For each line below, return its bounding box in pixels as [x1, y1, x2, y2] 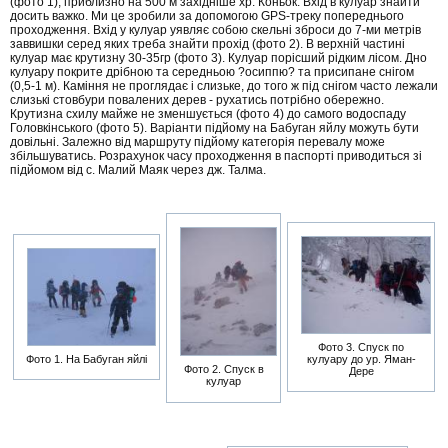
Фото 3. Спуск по [318, 340, 404, 353]
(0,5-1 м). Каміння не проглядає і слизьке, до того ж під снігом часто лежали [10, 79, 438, 94]
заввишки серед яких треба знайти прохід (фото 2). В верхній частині [10, 37, 405, 52]
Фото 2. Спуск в [183, 362, 264, 375]
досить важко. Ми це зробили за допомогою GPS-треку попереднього [10, 9, 404, 24]
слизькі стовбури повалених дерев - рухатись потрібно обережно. [10, 93, 384, 108]
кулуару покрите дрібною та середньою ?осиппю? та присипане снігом [10, 65, 414, 80]
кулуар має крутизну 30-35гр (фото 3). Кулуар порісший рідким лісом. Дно [10, 51, 427, 66]
